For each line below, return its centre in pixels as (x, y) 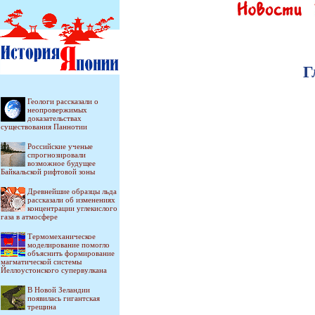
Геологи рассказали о (63, 101)
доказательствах (54, 118)
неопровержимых (57, 110)
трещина (42, 307)
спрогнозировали (57, 155)
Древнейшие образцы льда (72, 191)
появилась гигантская (64, 298)
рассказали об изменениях (71, 200)
